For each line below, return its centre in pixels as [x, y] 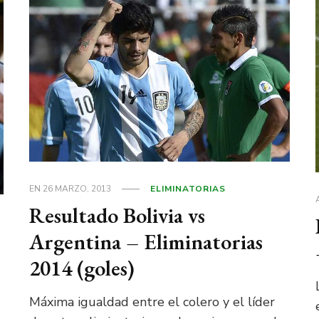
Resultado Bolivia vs [117, 215]
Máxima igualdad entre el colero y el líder [152, 302]
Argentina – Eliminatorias [146, 241]
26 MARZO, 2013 [77, 188]
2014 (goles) [82, 268]
